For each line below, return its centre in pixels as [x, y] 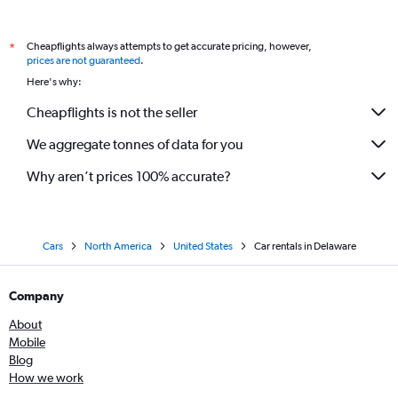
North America [118, 246]
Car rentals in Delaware [305, 246]
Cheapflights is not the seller [112, 112]
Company [36, 296]
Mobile [27, 342]
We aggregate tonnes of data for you [135, 144]
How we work [46, 378]
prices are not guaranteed [84, 60]
